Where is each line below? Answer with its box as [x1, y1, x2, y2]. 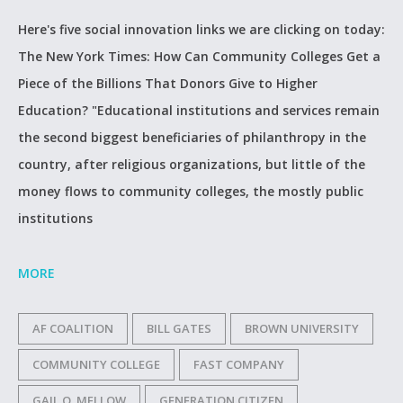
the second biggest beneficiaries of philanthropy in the [18, 129, 366, 146]
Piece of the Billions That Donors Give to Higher [18, 75, 318, 92]
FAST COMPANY [193, 356, 284, 372]
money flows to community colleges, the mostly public [18, 183, 363, 200]
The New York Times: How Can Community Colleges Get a [18, 48, 381, 65]
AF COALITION [32, 320, 113, 336]
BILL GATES [147, 320, 211, 336]
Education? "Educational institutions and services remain [18, 102, 380, 119]
